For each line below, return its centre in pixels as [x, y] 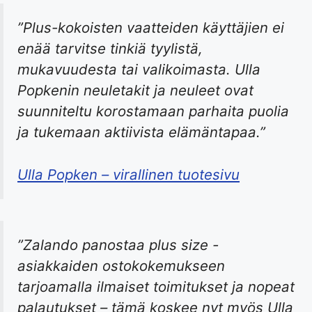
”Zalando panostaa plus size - [118, 244]
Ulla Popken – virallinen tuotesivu [128, 174]
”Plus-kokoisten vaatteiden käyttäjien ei [151, 28]
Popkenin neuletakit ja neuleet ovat [135, 91]
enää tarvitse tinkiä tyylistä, [110, 49]
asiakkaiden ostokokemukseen [121, 265]
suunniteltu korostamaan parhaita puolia [153, 111]
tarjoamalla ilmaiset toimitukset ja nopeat [156, 286]
